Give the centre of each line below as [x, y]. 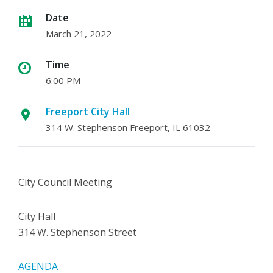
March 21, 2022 [79, 34]
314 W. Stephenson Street [77, 232]
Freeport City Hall [88, 112]
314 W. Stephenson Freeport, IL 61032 [128, 128]
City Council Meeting [65, 183]
